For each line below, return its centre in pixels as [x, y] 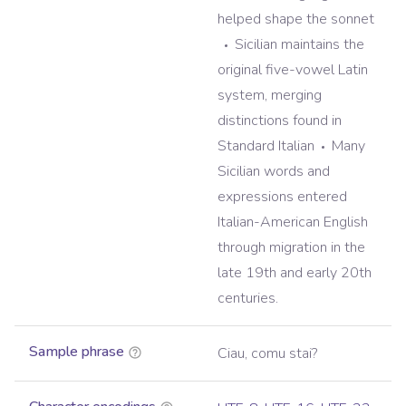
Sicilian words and [274, 172]
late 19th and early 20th [295, 273]
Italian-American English [293, 222]
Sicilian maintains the [300, 45]
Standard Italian [266, 146]
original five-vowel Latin [293, 70]
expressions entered [282, 197]
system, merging [270, 96]
